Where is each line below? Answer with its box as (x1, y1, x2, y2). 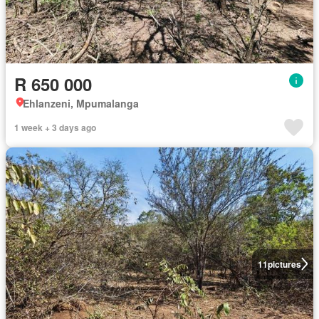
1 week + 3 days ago (14, 120, 96, 134)
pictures (267, 257, 301, 271)
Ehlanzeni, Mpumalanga (23, 95, 139, 110)
